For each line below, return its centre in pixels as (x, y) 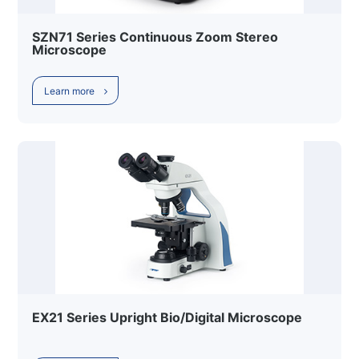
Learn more (69, 91)
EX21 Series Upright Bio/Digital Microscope (167, 318)
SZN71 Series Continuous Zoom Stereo (155, 37)
